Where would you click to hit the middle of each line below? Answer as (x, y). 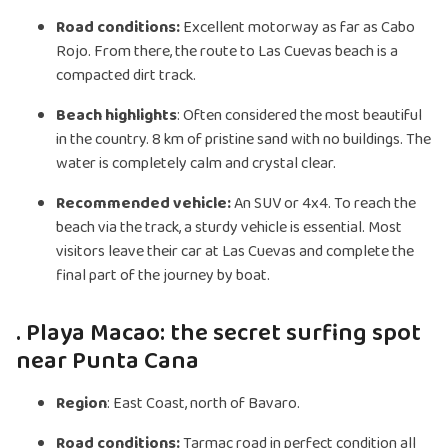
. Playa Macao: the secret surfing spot (218, 334)
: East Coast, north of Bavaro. (203, 404)
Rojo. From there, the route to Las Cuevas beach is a (227, 52)
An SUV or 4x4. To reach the (323, 204)
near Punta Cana (107, 362)
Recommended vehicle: (143, 204)
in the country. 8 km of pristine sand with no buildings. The (243, 140)
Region (81, 404)
